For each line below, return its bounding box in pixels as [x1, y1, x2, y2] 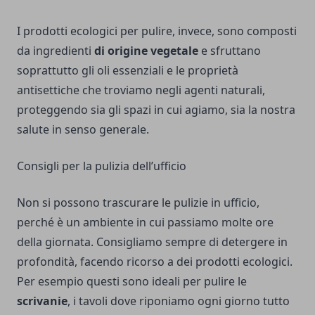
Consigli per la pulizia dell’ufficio [17, 158, 186, 174]
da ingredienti [17, 43, 94, 59]
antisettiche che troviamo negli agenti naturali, [17, 82, 265, 98]
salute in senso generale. [17, 122, 149, 138]
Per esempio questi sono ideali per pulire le [17, 274, 247, 290]
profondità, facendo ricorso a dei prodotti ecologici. [17, 254, 292, 270]
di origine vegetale [94, 43, 198, 59]
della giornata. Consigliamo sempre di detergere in [17, 234, 288, 250]
